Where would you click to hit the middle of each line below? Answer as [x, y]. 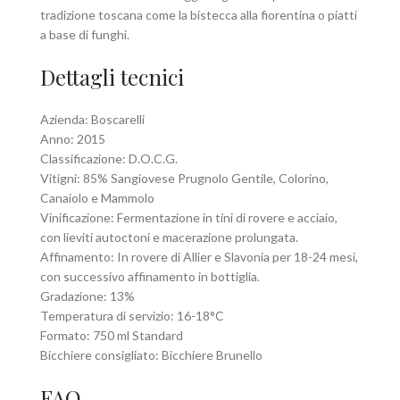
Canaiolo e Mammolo [97, 198]
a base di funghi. [85, 35]
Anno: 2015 [73, 139]
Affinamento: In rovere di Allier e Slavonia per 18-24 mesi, [199, 257]
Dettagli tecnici [112, 77]
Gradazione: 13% [87, 296]
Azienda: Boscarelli [92, 120]
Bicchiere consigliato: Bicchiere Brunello [151, 355]
